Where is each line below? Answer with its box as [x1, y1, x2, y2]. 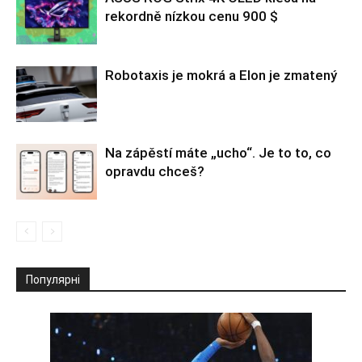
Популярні [26, 272, 80, 286]
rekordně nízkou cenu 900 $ [105, 7, 278, 24]
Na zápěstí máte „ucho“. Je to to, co [105, 144, 331, 161]
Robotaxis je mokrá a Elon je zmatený [105, 66, 337, 83]
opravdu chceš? [105, 162, 204, 179]
